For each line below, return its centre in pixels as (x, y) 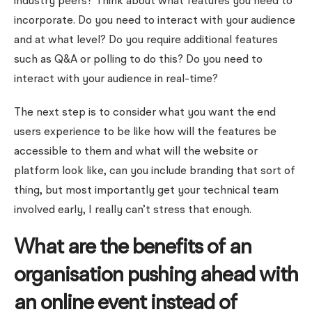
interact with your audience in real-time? (116, 79)
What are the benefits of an (133, 248)
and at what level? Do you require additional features (146, 40)
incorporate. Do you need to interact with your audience (155, 21)
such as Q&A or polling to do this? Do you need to (138, 60)
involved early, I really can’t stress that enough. (133, 210)
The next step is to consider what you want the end (145, 113)
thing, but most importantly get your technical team (146, 191)
